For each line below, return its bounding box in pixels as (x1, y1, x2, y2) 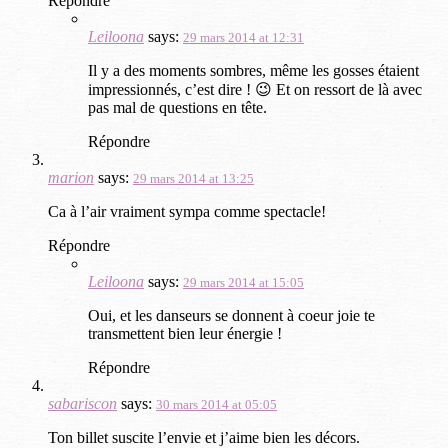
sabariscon (48, 395, 117, 413)
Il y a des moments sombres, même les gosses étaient (88, 62, 419, 80)
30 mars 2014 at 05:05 (156, 397, 277, 413)
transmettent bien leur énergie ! (88, 325, 282, 343)
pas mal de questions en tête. (88, 99, 267, 117)
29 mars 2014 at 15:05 (183, 275, 304, 291)
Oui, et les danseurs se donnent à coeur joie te (88, 307, 375, 325)
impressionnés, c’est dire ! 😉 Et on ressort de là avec (88, 81, 422, 99)
